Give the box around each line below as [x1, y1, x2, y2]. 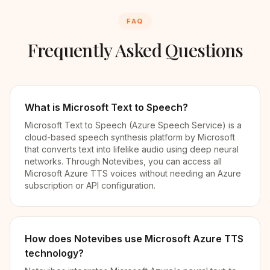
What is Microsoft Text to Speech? [25, 101, 188, 113]
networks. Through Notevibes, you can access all [25, 156, 222, 166]
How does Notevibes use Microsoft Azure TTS [25, 233, 243, 245]
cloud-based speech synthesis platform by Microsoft [25, 132, 235, 142]
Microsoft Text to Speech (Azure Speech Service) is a [25, 120, 242, 130]
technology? [25, 247, 84, 259]
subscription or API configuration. [25, 180, 155, 190]
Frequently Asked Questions [27, 38, 243, 62]
